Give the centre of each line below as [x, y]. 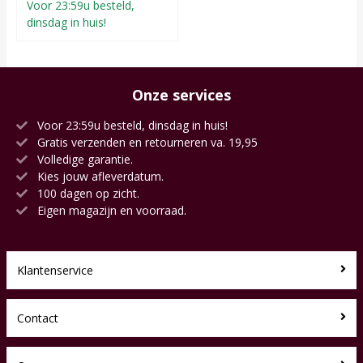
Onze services [181, 94]
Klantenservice [55, 270]
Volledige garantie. [83, 159]
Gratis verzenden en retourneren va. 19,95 [146, 142]
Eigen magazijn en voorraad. [110, 210]
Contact [38, 318]
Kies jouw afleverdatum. [99, 176]
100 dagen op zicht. [87, 193]
